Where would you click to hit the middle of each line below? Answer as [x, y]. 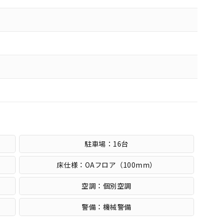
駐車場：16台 [107, 144]
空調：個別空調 [107, 186]
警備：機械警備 [107, 207]
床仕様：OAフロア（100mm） [107, 165]
